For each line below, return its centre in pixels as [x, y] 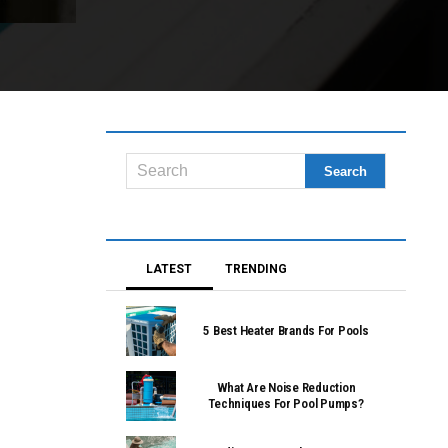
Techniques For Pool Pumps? [286, 404]
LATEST [169, 269]
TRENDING [255, 269]
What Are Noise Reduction [286, 388]
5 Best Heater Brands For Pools [286, 331]
